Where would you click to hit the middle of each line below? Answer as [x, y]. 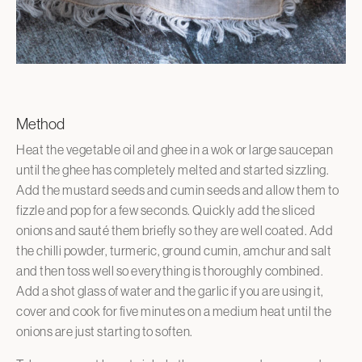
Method [40, 124]
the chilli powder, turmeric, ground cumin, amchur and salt [174, 250]
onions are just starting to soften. [105, 331]
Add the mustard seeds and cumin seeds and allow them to [178, 189]
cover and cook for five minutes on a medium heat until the [174, 311]
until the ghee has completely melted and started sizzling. [173, 169]
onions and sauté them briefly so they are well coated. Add [175, 230]
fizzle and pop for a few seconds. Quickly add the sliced [166, 210]
